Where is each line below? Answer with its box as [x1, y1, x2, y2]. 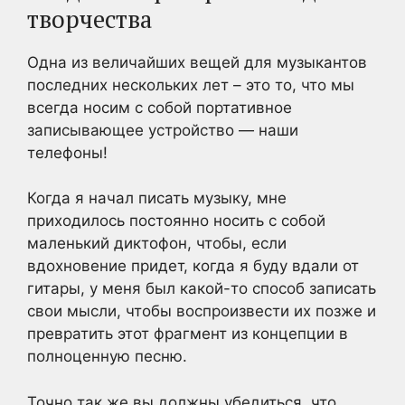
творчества [27, 2, 153, 35]
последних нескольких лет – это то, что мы [27, 75, 354, 94]
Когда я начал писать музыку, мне [27, 189, 287, 207]
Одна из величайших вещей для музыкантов [27, 52, 367, 71]
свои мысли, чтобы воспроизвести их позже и [27, 302, 376, 320]
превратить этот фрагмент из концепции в [27, 325, 348, 343]
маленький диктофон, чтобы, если [27, 234, 287, 252]
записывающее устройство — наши [27, 120, 298, 139]
